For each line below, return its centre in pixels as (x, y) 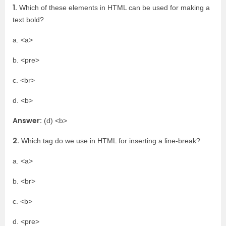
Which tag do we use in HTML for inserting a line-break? (110, 141)
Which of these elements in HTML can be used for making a (114, 8)
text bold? (28, 20)
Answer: (27, 121)
